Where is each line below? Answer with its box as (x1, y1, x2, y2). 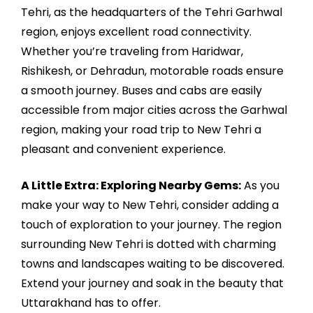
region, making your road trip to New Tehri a (21, 121, 261, 138)
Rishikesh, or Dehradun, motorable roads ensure (21, 62, 284, 79)
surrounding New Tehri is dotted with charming (21, 235, 276, 252)
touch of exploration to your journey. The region (21, 216, 282, 233)
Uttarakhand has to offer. (21, 294, 161, 311)
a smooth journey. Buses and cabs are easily (21, 82, 262, 99)
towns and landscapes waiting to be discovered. (21, 255, 284, 272)
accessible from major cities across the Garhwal (21, 101, 287, 118)
